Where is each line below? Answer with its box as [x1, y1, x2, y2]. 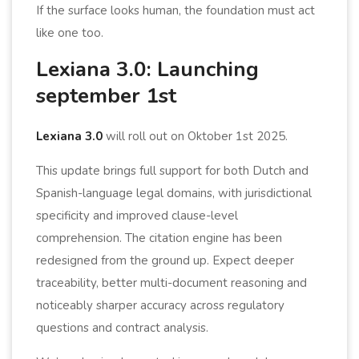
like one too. [36, 24, 103, 41]
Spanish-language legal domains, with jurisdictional [36, 184, 312, 201]
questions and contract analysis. [36, 319, 208, 336]
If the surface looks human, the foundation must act [36, 2, 315, 18]
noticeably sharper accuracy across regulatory [36, 296, 284, 313]
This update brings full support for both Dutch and [36, 162, 309, 179]
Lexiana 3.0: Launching [36, 54, 259, 83]
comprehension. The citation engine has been [36, 229, 282, 246]
